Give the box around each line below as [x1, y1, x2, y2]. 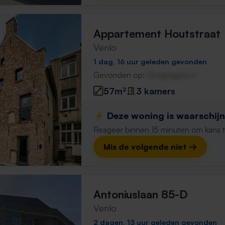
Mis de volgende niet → [103, 142, 197, 152]
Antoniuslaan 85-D [93, 187, 188, 201]
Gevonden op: [93, 70, 147, 80]
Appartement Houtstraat [93, 27, 220, 40]
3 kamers [136, 85, 175, 96]
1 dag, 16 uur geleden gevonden [93, 57, 207, 66]
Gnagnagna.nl [147, 70, 195, 80]
